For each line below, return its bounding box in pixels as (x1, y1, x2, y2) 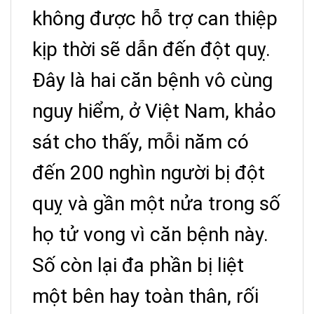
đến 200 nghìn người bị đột (32, 161, 265, 184)
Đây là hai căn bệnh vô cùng (32, 68, 273, 92)
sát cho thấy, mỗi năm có (32, 130, 249, 153)
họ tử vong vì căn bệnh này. (32, 222, 268, 246)
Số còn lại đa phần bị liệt (32, 253, 244, 277)
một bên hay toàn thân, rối (32, 284, 259, 308)
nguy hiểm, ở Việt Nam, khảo (32, 99, 276, 123)
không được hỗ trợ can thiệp (32, 6, 278, 30)
